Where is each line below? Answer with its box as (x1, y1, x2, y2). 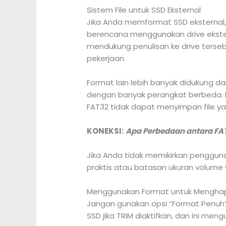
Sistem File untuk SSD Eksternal (87, 5, 201, 16)
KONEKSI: (87, 126, 124, 137)
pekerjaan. (87, 53, 126, 64)
